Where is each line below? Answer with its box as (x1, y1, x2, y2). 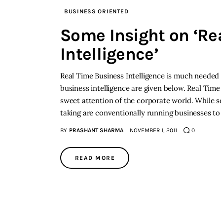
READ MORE (75, 154, 115, 161)
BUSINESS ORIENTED (64, 7, 129, 15)
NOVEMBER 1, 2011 (129, 126, 177, 134)
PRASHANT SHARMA (69, 126, 123, 134)
